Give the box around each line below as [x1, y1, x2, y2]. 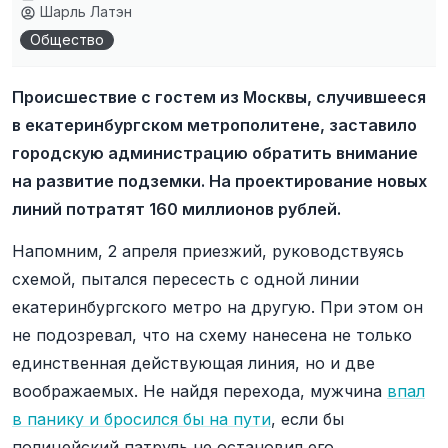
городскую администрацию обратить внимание [12, 143, 418, 163]
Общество [30, 31, 104, 48]
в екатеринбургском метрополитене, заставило [12, 115, 417, 135]
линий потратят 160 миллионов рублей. [12, 199, 341, 219]
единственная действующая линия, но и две [12, 353, 375, 373]
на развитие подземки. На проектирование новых [12, 171, 427, 191]
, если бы [271, 409, 344, 429]
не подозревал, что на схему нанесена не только [12, 325, 412, 345]
